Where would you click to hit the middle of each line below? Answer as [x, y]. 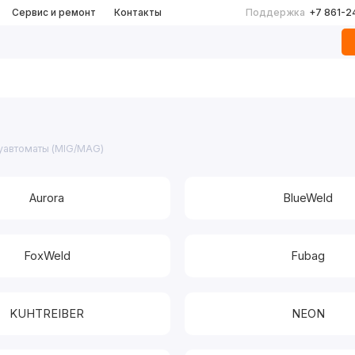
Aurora [47, 198]
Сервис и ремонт [53, 12]
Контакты [137, 12]
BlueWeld [308, 198]
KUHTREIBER [47, 313]
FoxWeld [47, 256]
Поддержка [275, 12]
